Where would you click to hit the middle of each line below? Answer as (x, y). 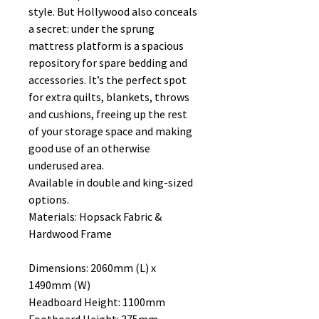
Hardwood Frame (70, 234)
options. (49, 199)
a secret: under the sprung (91, 28)
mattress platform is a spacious (106, 46)
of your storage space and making (110, 131)
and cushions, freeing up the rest (108, 114)
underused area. (66, 165)
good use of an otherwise (89, 148)
